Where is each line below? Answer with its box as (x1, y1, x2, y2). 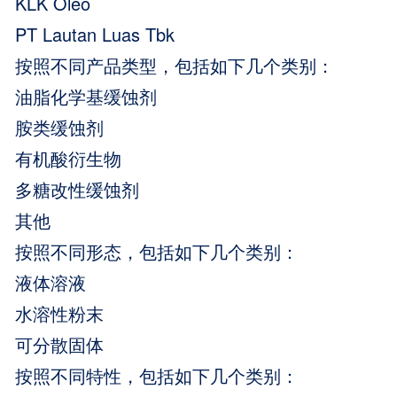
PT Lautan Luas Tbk (15, 20, 175, 47)
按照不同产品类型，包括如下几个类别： (15, 51, 335, 78)
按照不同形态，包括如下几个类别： (15, 237, 300, 264)
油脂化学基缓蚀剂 (15, 82, 158, 109)
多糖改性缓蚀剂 (15, 175, 140, 202)
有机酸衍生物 (15, 144, 122, 171)
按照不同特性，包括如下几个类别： (15, 362, 300, 388)
